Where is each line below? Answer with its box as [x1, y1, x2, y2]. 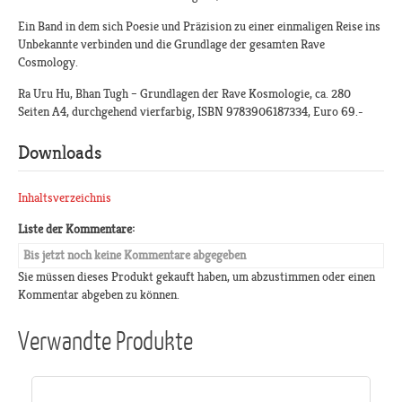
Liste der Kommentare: [18, 222, 135, 237]
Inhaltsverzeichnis [18, 190, 111, 205]
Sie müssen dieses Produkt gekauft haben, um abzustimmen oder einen [18, 269, 375, 284]
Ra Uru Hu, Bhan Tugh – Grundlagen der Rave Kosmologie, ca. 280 [18, 86, 351, 101]
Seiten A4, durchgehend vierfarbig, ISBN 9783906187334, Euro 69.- [18, 104, 363, 119]
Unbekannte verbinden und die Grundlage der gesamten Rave [18, 37, 325, 52]
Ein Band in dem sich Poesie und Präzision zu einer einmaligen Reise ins [18, 19, 380, 34]
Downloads [18, 141, 101, 164]
